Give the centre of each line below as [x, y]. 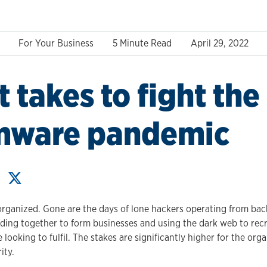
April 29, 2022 [220, 43]
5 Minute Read [142, 43]
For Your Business [56, 43]
